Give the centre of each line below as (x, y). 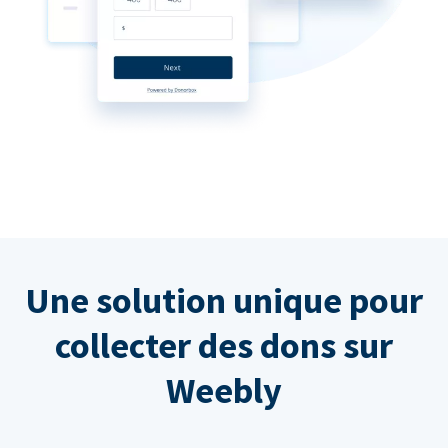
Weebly (224, 391)
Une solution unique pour (224, 301)
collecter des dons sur (224, 346)
